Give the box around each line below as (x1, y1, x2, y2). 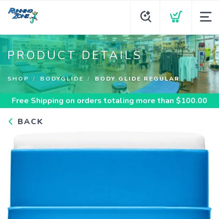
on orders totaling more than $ (64, 95, 181, 106)
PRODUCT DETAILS (7, 47, 142, 63)
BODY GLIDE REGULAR (95, 75, 180, 83)
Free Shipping (12, 95, 64, 106)
